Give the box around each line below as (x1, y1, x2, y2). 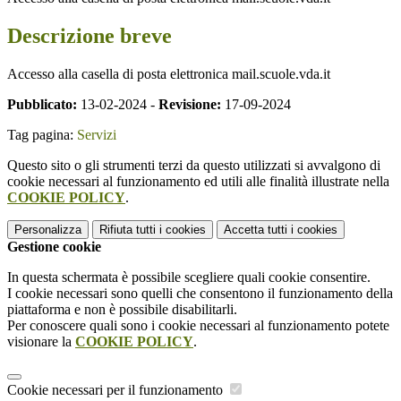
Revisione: (158, 96, 221, 112)
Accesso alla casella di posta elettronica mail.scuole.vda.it (7, 65, 330, 81)
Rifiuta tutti (99, 222, 156, 236)
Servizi (77, 126, 116, 142)
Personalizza (14, 222, 81, 236)
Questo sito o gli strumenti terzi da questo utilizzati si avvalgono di (7, 157, 380, 173)
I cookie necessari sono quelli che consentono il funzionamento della (7, 285, 393, 301)
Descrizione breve (7, 23, 172, 47)
